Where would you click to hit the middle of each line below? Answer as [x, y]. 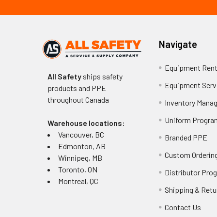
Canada [97, 99]
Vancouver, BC [81, 134]
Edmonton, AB [82, 146]
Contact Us [183, 207]
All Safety [64, 76]
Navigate [178, 44]
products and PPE [77, 88]
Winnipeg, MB [80, 157]
